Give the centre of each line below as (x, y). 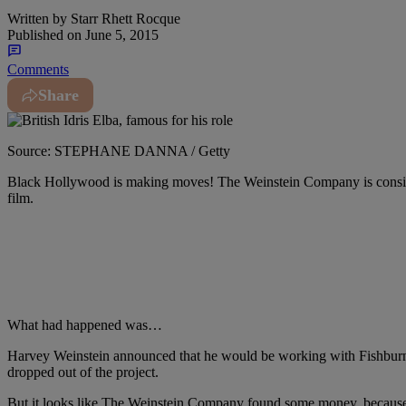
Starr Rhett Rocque (124, 18)
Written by (37, 18)
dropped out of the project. (83, 372)
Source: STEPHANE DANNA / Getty (119, 150)
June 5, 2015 (120, 34)
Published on (44, 34)
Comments (38, 69)
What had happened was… (85, 324)
